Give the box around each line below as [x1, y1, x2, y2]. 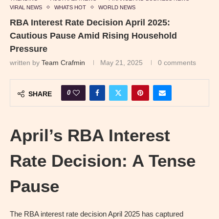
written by [10, 58, 42, 66]
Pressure [10, 44, 47, 54]
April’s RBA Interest [10, 125, 170, 145]
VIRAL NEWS [10, 4, 42, 10]
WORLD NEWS [98, 4, 135, 10]
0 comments [158, 58, 196, 66]
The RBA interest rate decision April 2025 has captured [10, 209, 183, 218]
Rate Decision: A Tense [10, 151, 196, 170]
